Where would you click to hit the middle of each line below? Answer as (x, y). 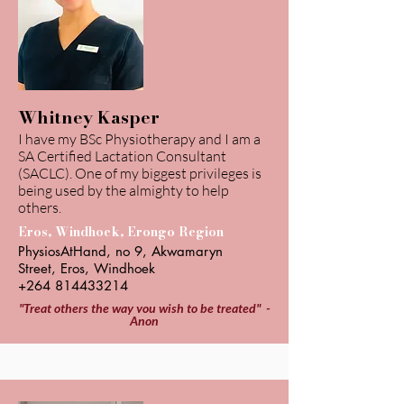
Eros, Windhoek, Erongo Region (121, 232)
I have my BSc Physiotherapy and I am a (139, 139)
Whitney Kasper (89, 118)
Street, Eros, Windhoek (87, 268)
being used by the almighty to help (124, 190)
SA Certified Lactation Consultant (122, 156)
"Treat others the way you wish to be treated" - (144, 308)
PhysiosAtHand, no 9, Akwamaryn (120, 251)
